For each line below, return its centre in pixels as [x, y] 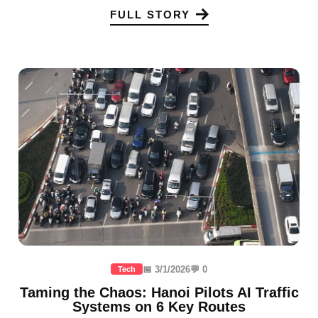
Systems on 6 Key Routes [159, 307]
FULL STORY [150, 14]
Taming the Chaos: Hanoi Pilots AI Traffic [159, 293]
